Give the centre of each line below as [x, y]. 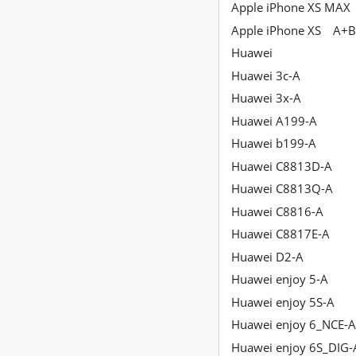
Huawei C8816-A [277, 211]
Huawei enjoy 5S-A [283, 302]
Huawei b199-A [274, 143]
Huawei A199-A [274, 120]
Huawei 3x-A [266, 98]
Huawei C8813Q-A [282, 189]
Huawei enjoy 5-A [280, 279]
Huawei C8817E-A [281, 234]
